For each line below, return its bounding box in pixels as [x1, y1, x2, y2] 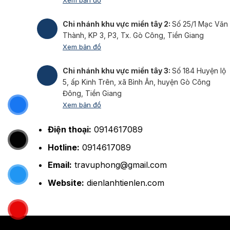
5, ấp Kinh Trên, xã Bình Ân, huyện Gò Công [63, 78, 210, 87]
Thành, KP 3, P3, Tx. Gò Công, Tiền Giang [63, 31, 204, 40]
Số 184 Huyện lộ [172, 66, 226, 75]
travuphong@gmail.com [71, 160, 167, 170]
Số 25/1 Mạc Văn [172, 20, 228, 29]
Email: [47, 160, 72, 170]
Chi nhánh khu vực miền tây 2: [63, 20, 172, 29]
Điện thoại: [47, 124, 91, 135]
